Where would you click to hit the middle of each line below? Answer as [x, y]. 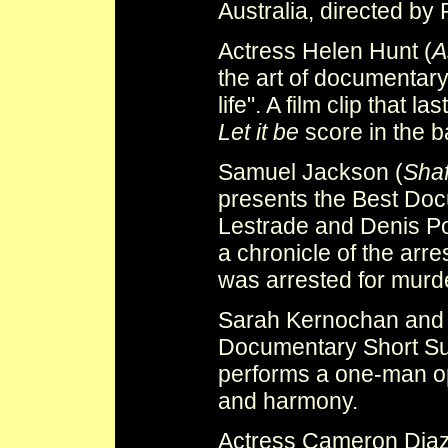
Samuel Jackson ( [310, 172]
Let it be [258, 132]
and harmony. [288, 401]
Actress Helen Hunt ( [325, 51]
